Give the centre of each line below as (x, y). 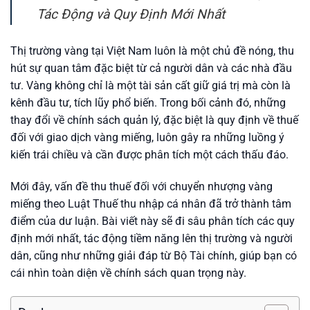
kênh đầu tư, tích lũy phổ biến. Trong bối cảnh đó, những (148, 102)
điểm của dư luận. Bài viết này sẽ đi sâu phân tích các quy (153, 221)
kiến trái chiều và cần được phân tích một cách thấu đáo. (149, 154)
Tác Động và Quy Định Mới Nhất (131, 14)
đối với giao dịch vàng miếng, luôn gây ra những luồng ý (147, 137)
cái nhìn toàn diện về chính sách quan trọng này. (128, 273)
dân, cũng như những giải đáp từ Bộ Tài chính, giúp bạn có (154, 255)
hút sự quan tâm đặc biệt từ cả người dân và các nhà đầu (151, 68)
